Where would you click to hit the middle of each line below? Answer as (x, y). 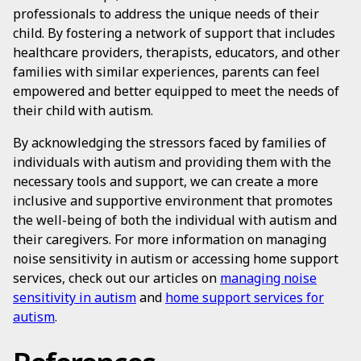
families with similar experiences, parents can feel (166, 72)
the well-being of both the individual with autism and (175, 220)
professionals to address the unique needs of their (166, 14)
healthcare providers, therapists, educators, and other (176, 52)
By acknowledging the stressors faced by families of (170, 143)
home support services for (245, 297)
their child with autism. (83, 110)
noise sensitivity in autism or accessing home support (176, 259)
